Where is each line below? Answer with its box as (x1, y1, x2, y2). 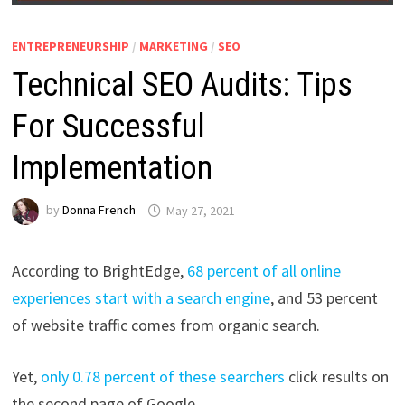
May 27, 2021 (165, 202, 235, 219)
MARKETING (138, 38, 208, 55)
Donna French (61, 202, 136, 219)
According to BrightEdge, (11, 260, 187, 282)
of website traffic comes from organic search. (11, 315, 320, 336)
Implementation (11, 149, 212, 188)
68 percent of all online (186, 260, 341, 282)
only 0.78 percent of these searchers (40, 366, 285, 388)
